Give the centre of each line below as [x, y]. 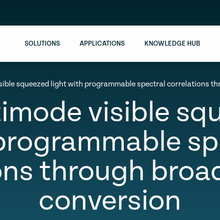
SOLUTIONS [42, 44]
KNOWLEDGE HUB [172, 44]
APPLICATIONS [102, 44]
